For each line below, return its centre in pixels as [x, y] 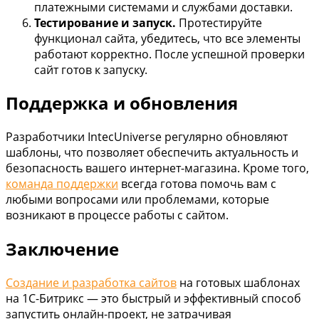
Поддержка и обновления [122, 103]
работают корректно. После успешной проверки [169, 54]
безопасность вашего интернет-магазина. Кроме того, [157, 168]
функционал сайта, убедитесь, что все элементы [167, 38]
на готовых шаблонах [238, 283]
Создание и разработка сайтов [91, 283]
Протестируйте [219, 22]
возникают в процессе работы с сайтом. [117, 215]
